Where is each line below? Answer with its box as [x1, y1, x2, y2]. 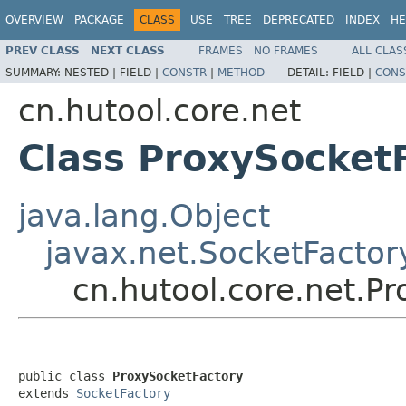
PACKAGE [74, 14, 124, 26]
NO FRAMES [254, 43, 318, 57]
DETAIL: [287, 65, 333, 79]
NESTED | [64, 65, 120, 79]
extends [18, 385, 76, 401]
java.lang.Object [18, 197, 270, 234]
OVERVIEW [5, 14, 63, 26]
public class [18, 368, 112, 383]
